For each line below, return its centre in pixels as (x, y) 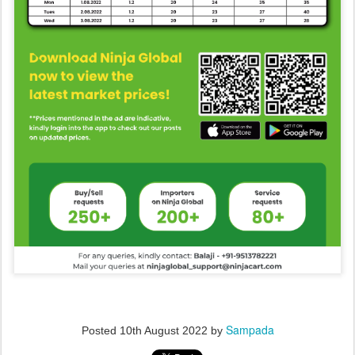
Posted (100, 330)
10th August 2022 (163, 330)
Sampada (250, 329)
